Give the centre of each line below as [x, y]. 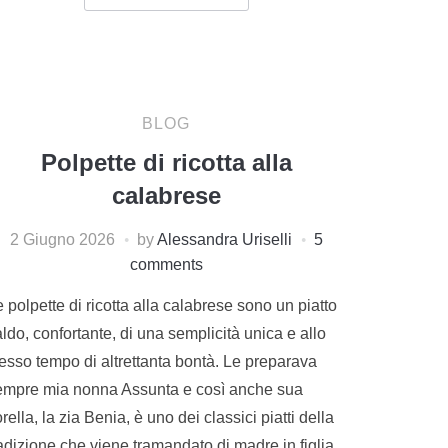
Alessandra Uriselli [224, 239]
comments [166, 264]
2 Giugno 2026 [62, 239]
